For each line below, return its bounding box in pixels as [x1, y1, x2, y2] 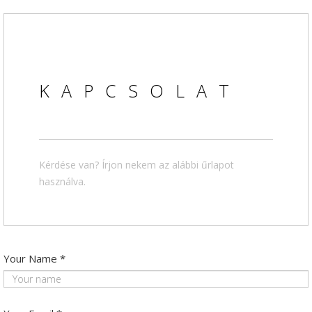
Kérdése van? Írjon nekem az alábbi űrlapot [39, 157, 234, 171]
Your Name [3, 251, 57, 265]
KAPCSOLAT [39, 78, 241, 102]
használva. [39, 174, 86, 188]
